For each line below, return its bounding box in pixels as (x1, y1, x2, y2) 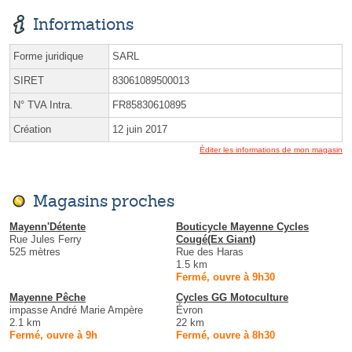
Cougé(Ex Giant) (176, 233, 255, 245)
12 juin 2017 (112, 123, 167, 135)
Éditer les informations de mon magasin (200, 145, 343, 154)
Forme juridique (13, 49, 83, 62)
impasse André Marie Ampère (9, 303, 143, 316)
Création (13, 123, 51, 135)
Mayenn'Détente (9, 220, 86, 233)
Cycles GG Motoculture (176, 291, 288, 303)
